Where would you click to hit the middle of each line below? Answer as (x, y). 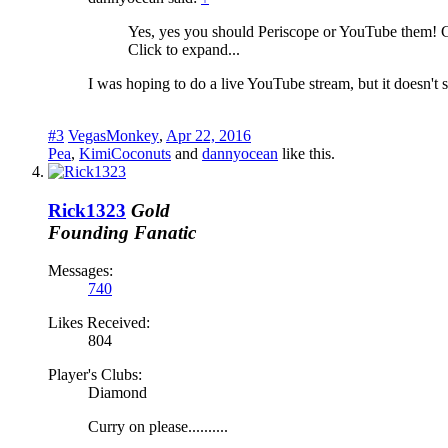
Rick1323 (87, 210)
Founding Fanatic (122, 232)
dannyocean (240, 153)
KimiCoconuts (125, 153)
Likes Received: (99, 323)
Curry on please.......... (158, 427)
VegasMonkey (113, 135)
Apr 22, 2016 (208, 135)
